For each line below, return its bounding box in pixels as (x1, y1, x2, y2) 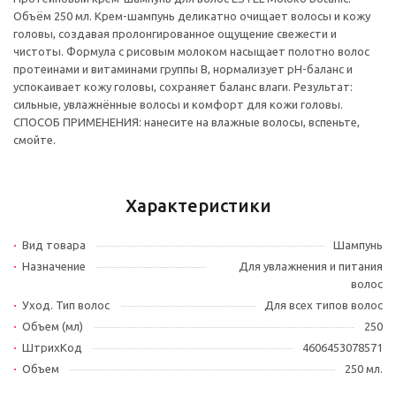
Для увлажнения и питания (239, 260, 383, 272)
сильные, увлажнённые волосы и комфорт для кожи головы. (13, 98, 343, 110)
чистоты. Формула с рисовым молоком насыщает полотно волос (13, 45, 369, 57)
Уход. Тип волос (22, 299, 110, 311)
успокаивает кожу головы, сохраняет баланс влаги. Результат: (13, 80, 353, 93)
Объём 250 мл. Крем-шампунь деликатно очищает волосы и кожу (13, 10, 370, 22)
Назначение (22, 260, 86, 272)
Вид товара (22, 239, 86, 251)
